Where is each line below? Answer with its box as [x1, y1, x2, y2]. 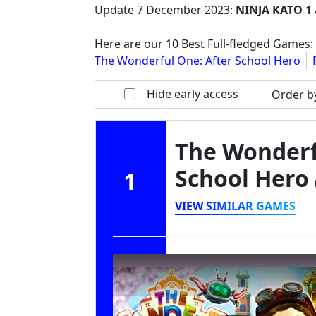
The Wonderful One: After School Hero [95, 53, 300, 68]
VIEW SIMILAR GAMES [175, 198, 296, 214]
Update [95, 2, 137, 18]
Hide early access [147, 86, 239, 102]
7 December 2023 [137, 2, 230, 18]
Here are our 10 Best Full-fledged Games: [95, 36, 313, 51]
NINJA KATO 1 [236, 2, 312, 18]
